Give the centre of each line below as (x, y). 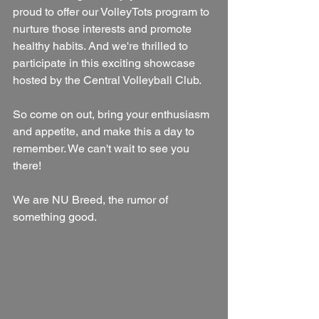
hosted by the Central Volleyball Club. (107, 80)
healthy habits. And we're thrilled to (102, 46)
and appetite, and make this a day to (105, 131)
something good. (55, 216)
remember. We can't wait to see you (103, 148)
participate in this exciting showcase (105, 63)
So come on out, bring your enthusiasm (113, 114)
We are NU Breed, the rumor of (92, 199)
